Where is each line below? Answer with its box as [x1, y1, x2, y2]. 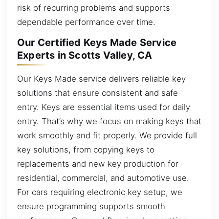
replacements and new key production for [17, 158, 178, 169]
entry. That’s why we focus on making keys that [17, 116, 201, 126]
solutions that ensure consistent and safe [17, 88, 178, 98]
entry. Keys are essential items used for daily [17, 102, 190, 112]
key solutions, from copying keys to [17, 144, 154, 154]
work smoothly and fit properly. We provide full [17, 130, 197, 140]
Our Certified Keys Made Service [17, 37, 177, 49]
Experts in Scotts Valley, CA [17, 49, 153, 62]
